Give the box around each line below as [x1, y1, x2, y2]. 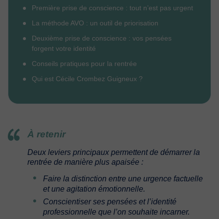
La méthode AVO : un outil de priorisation [32, 19, 158, 27]
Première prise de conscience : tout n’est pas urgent [32, 4, 193, 12]
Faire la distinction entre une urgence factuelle [43, 175, 203, 183]
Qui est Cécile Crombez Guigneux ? [32, 75, 143, 83]
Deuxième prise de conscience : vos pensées [32, 34, 172, 42]
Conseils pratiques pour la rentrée [32, 60, 137, 67]
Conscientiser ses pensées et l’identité [43, 197, 176, 206]
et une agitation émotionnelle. [43, 185, 145, 193]
